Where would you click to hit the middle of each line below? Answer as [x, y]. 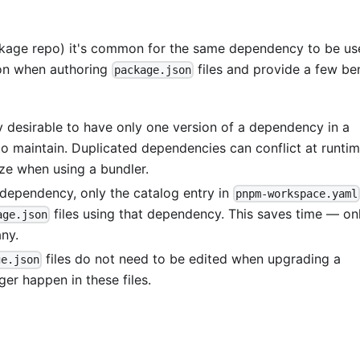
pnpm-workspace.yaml [297, 194]
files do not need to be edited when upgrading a [192, 259]
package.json [153, 70]
